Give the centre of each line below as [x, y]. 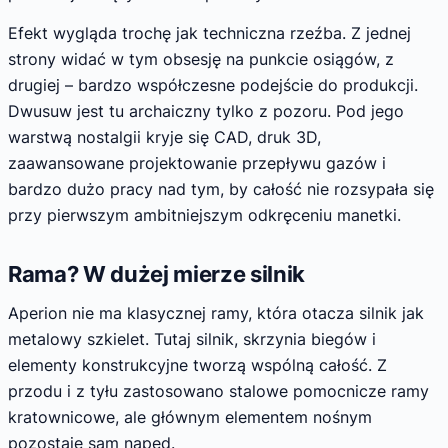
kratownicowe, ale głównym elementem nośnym [190, 417]
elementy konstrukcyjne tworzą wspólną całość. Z [197, 365]
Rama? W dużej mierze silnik [157, 273]
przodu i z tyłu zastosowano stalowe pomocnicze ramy [218, 391]
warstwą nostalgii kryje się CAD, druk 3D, [164, 136]
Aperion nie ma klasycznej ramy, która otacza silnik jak [216, 313]
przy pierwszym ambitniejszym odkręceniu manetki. [204, 214]
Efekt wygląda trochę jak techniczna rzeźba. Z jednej [209, 32]
